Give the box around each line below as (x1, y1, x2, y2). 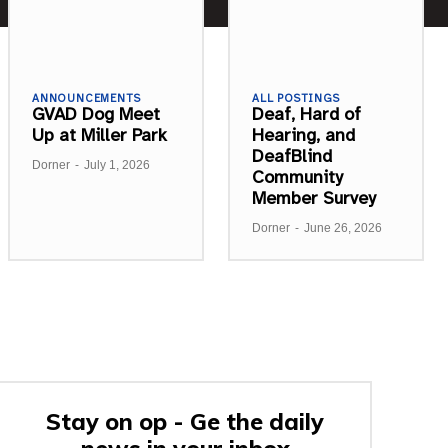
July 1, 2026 (84, 157, 150, 172)
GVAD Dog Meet (32, 102, 160, 125)
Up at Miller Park (32, 123, 167, 146)
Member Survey (252, 186, 376, 209)
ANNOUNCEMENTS (32, 91, 141, 105)
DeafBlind (252, 144, 332, 167)
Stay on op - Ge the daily (46, 406, 325, 436)
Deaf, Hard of (252, 102, 361, 125)
